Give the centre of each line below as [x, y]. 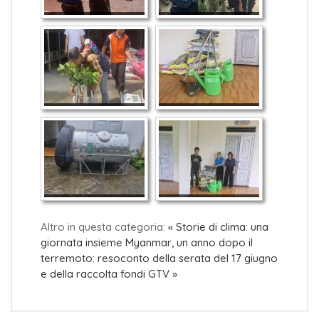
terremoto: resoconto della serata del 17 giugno [159, 258]
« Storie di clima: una [218, 226]
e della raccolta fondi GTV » [109, 273]
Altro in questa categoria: [103, 226]
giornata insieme [82, 242]
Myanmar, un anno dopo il [189, 242]
